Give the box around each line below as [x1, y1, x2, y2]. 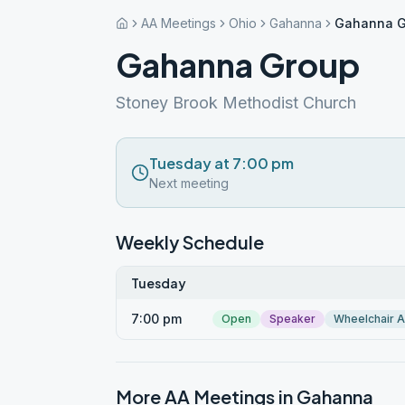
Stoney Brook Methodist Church [116, 93, 356, 112]
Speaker [269, 312, 316, 325]
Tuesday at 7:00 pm [149, 154, 294, 173]
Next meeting [149, 175, 229, 191]
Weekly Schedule [116, 231, 264, 253]
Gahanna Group [116, 44, 360, 85]
